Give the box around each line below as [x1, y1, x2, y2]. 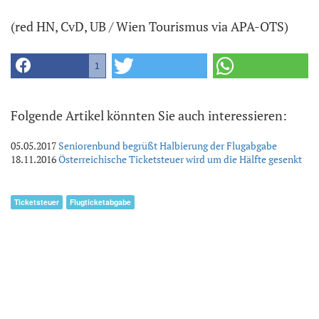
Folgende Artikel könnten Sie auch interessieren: [11, 107, 287, 125]
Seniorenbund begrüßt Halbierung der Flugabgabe [58, 139, 277, 153]
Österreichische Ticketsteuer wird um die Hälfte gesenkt [58, 152, 302, 167]
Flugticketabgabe [70, 197, 131, 208]
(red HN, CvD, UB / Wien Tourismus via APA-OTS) [11, 18, 288, 36]
